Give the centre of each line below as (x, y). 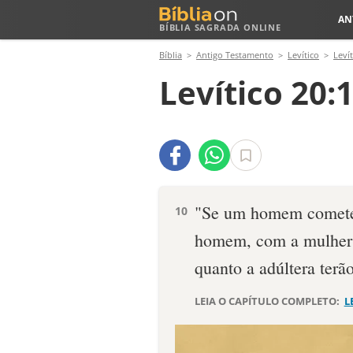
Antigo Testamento (235, 55)
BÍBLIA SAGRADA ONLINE (220, 27)
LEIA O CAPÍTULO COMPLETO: (268, 301)
